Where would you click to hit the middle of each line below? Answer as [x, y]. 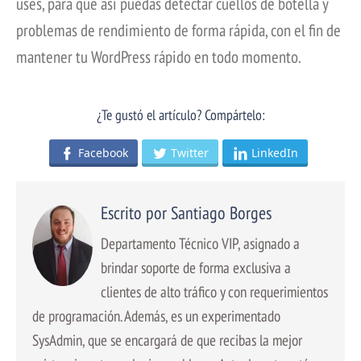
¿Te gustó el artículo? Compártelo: [180, 115]
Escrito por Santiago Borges [186, 212]
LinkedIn [275, 153]
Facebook [103, 153]
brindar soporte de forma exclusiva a [196, 267]
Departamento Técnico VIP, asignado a [200, 243]
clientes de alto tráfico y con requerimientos [214, 291]
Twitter [190, 153]
